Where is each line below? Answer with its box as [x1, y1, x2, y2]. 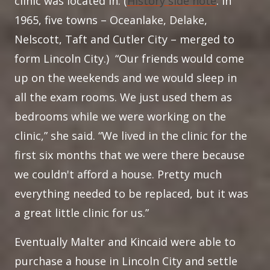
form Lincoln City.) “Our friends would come [14, 51, 244, 66]
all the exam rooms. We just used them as [14, 90, 232, 104]
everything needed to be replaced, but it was [14, 186, 248, 201]
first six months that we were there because [14, 148, 245, 162]
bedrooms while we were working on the [14, 109, 226, 124]
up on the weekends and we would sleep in [14, 71, 237, 85]
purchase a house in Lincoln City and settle [14, 254, 237, 268]
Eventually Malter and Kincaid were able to [14, 234, 236, 249]
